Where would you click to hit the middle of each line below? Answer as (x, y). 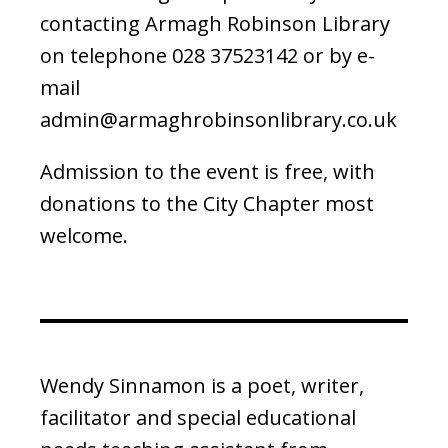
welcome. (84, 235)
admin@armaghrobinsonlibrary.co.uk (218, 119)
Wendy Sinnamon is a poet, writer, (202, 385)
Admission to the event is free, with (207, 171)
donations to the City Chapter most (207, 203)
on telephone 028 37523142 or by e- (207, 55)
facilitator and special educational (198, 417)
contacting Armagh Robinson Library (215, 23)
